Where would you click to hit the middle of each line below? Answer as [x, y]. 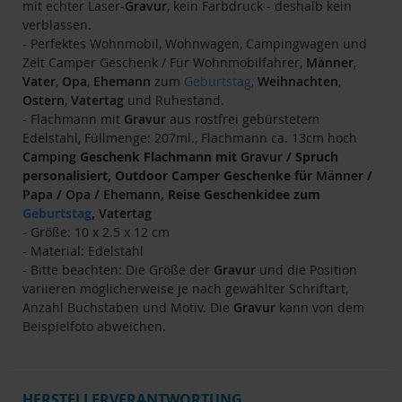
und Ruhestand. [174, 100]
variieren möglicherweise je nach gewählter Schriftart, [185, 288]
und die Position [306, 269]
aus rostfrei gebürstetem [243, 118]
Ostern [44, 100]
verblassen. [57, 24]
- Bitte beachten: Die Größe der [118, 269]
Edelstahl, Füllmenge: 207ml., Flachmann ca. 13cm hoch [190, 137]
